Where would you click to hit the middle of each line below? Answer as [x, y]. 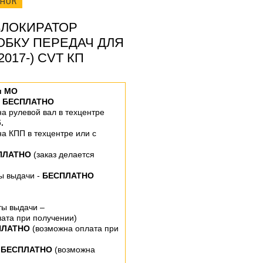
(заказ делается [63, 154]
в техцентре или [60, 133]
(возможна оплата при [75, 228]
